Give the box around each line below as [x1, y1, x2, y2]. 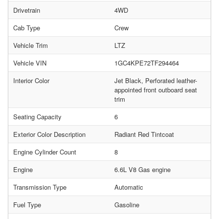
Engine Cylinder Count [13, 147, 76, 156]
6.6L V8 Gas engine [114, 164, 171, 174]
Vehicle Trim [13, 40, 48, 50]
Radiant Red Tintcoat [114, 129, 174, 139]
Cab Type [13, 22, 40, 32]
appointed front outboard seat [114, 85, 197, 94]
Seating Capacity [13, 111, 62, 121]
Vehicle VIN [13, 58, 46, 67]
